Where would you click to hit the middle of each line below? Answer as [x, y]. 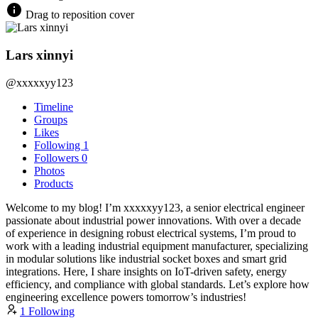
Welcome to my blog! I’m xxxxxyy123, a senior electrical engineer [155, 207]
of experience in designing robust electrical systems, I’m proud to [151, 233]
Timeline [54, 106]
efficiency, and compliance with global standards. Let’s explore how [158, 284]
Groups [51, 119]
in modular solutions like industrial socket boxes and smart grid [146, 258]
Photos [49, 170]
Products [54, 183]
